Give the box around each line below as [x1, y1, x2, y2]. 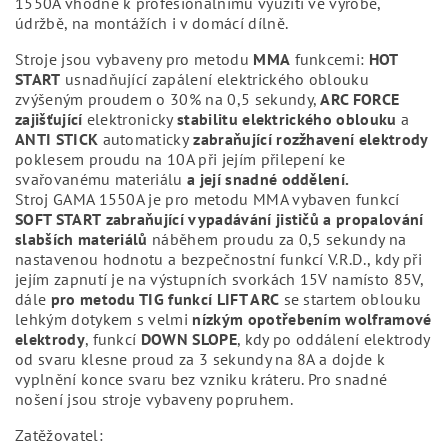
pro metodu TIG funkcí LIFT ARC [50, 289, 280, 309]
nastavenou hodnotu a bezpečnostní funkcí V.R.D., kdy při [15, 249, 422, 269]
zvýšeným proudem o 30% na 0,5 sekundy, [15, 89, 321, 109]
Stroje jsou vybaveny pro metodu [15, 49, 254, 69]
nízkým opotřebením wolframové [192, 309, 432, 329]
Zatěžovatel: [15, 425, 103, 445]
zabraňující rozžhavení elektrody [189, 129, 429, 149]
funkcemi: [290, 49, 369, 69]
